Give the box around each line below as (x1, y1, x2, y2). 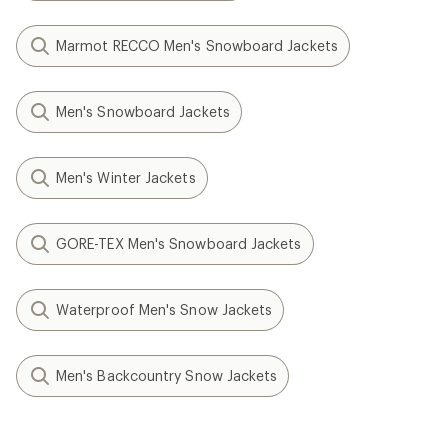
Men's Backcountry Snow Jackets (56, 366, 278, 384)
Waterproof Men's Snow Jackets (56, 300, 273, 318)
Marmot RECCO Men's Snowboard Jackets (56, 36, 338, 54)
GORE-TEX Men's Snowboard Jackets (56, 234, 302, 252)
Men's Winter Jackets (56, 168, 196, 186)
